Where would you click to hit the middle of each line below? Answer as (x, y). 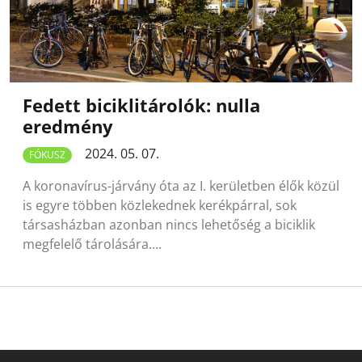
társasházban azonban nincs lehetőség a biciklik (169, 225)
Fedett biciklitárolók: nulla (141, 105)
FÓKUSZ (47, 155)
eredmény (68, 126)
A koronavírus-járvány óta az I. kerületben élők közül (181, 186)
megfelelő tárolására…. (92, 244)
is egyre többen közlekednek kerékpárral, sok (160, 206)
